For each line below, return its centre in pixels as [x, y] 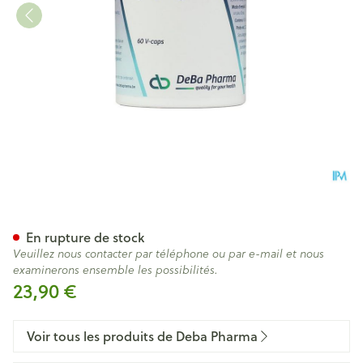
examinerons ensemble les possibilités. [115, 270]
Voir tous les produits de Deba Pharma [142, 336]
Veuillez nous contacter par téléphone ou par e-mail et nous [169, 254]
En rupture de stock [85, 237]
